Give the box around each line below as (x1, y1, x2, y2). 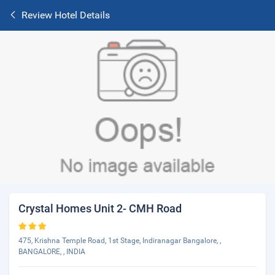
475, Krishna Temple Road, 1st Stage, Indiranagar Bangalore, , (18, 236, 221, 245)
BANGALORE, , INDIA (18, 247, 85, 256)
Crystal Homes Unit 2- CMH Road (18, 202, 182, 215)
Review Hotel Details (21, 9, 110, 21)
